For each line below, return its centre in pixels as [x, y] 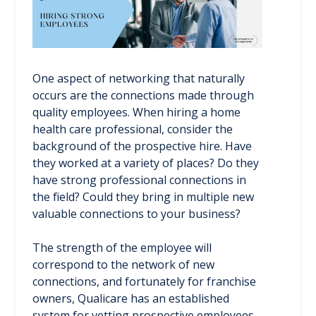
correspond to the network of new [123, 265]
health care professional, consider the [133, 129]
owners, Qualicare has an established [131, 299]
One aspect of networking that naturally [139, 79]
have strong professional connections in [139, 180]
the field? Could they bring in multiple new [143, 197]
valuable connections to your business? [136, 214]
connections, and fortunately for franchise [144, 282]
